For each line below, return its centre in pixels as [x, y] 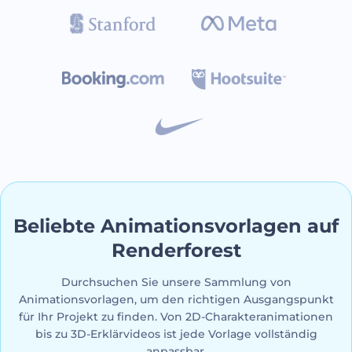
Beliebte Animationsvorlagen [160, 226]
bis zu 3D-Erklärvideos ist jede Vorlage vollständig [176, 334]
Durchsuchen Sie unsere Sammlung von [176, 282]
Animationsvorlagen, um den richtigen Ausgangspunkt [176, 299]
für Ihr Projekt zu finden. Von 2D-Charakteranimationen [176, 317]
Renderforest [176, 250]
